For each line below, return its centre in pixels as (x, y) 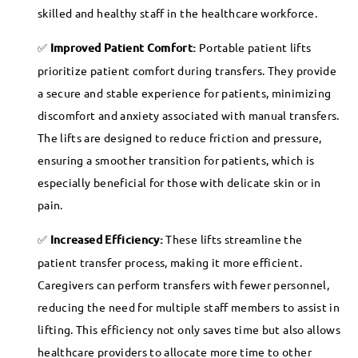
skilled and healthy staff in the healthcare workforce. (177, 12)
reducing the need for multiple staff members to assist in (189, 306)
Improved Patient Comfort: (123, 47)
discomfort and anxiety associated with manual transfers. (189, 115)
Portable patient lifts (254, 47)
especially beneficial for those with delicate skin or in (179, 182)
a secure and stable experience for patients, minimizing (185, 92)
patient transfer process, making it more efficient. (170, 262)
